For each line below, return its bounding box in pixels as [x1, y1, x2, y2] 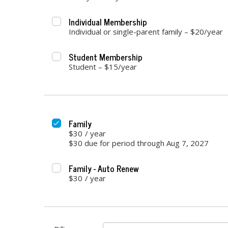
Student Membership [69, 49, 142, 64]
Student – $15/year [69, 61, 137, 72]
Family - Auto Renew [69, 161, 139, 175]
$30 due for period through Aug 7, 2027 [69, 137, 209, 148]
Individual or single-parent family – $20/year [69, 26, 223, 37]
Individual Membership [69, 14, 147, 28]
